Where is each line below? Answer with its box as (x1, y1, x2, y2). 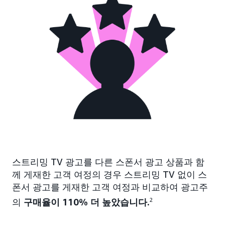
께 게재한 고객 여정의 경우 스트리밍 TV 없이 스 (12, 169, 207, 180)
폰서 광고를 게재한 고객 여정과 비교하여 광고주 (12, 181, 208, 193)
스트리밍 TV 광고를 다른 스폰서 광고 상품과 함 (12, 156, 204, 168)
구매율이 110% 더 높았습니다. (24, 196, 150, 208)
